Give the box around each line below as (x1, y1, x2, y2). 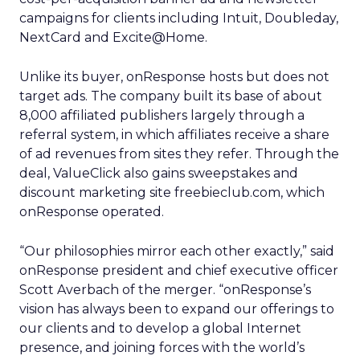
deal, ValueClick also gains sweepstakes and (19, 166, 298, 181)
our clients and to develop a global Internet (19, 321, 301, 336)
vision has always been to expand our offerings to (19, 301, 334, 317)
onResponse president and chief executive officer (19, 263, 338, 278)
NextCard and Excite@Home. (19, 30, 207, 45)
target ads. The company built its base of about (19, 88, 322, 104)
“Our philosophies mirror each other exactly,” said (19, 243, 334, 259)
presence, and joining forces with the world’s (19, 340, 305, 355)
